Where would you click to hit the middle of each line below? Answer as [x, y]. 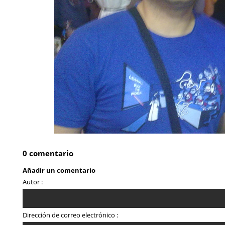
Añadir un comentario [59, 171]
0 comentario [48, 153]
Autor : [33, 182]
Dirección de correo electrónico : [70, 215]
